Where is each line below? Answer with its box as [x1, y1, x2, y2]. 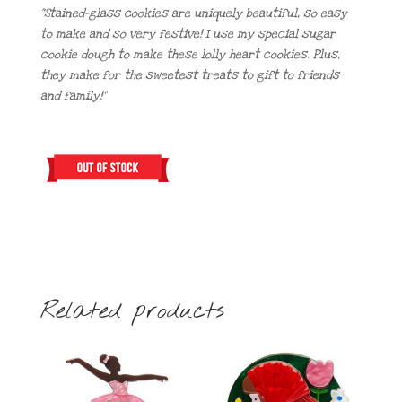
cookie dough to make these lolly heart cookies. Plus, [39, 46, 340, 63]
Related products [39, 295, 224, 327]
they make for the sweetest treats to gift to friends [39, 66, 339, 83]
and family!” [39, 87, 106, 104]
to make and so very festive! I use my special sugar [39, 25, 336, 42]
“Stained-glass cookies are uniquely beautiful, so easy [39, 4, 347, 22]
